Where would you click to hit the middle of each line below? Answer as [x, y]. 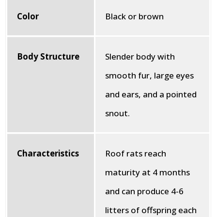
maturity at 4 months [148, 172]
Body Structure [48, 56]
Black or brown [135, 16]
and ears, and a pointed [151, 94]
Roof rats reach [136, 153]
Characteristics [48, 153]
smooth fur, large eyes [150, 75]
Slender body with [140, 56]
